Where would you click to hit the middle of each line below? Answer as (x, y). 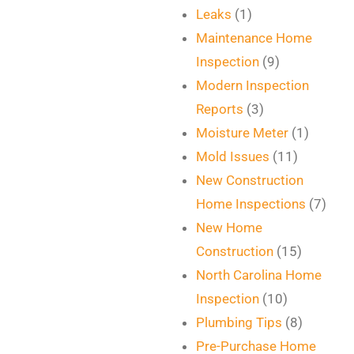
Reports (220, 109)
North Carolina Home (259, 275)
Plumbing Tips (239, 322)
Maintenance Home (254, 38)
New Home (230, 228)
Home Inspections (251, 204)
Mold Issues (233, 156)
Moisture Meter (243, 133)
